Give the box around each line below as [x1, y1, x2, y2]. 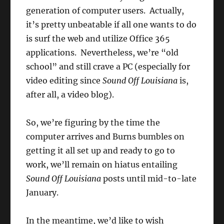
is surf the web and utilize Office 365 [26, 33, 170, 44]
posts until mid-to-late [101, 173, 197, 184]
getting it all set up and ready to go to [26, 145, 175, 156]
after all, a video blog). [26, 89, 114, 100]
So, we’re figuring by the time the [26, 117, 160, 128]
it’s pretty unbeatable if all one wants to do [26, 19, 197, 30]
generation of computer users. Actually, [26, 5, 184, 16]
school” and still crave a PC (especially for [26, 61, 190, 72]
